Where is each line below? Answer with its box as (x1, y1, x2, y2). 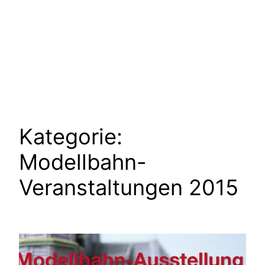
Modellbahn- (19, 148, 147, 175)
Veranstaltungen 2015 (19, 174, 238, 201)
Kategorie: (19, 123, 122, 150)
